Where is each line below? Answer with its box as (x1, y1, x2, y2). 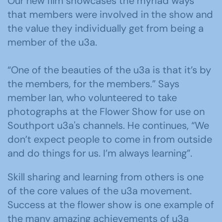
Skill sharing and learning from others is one (7, 170, 204, 183)
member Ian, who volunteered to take (7, 91, 177, 104)
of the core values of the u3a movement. (7, 184, 192, 197)
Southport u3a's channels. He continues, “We (7, 118, 209, 132)
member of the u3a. (7, 35, 97, 49)
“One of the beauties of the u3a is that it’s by (7, 63, 211, 76)
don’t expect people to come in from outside (7, 132, 212, 146)
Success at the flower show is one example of (7, 198, 214, 211)
